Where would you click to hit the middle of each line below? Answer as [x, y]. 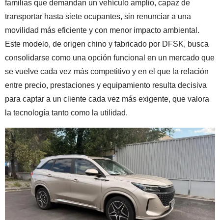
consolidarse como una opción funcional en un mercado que [110, 58]
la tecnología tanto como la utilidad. [66, 113]
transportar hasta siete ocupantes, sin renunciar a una [98, 16]
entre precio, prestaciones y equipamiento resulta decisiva [106, 85]
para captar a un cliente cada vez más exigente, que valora [107, 99]
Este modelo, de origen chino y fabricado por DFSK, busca [107, 44]
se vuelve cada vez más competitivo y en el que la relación [107, 71]
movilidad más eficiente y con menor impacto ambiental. [102, 30]
